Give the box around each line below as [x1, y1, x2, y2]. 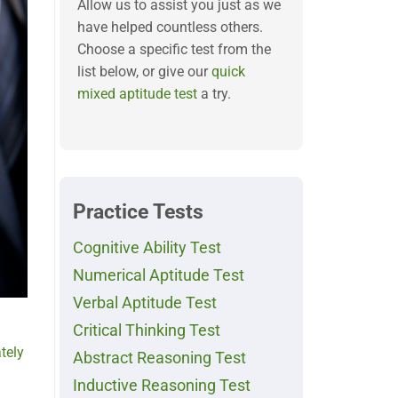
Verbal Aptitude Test [73, 294, 217, 313]
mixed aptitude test [77, 85, 197, 102]
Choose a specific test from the [77, 41, 271, 58]
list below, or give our [77, 63, 211, 80]
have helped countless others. [77, 19, 263, 36]
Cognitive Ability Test [73, 239, 221, 258]
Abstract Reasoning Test [73, 349, 246, 368]
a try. [197, 85, 231, 102]
